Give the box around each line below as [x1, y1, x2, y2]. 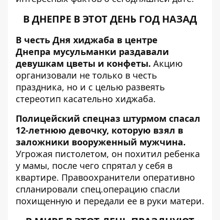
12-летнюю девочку [16, 124, 107, 136]
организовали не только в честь [16, 69, 157, 81]
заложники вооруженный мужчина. [16, 136, 186, 148]
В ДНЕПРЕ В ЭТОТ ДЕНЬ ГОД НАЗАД [23, 12, 197, 26]
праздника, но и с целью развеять [16, 81, 165, 93]
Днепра [16, 46, 53, 57]
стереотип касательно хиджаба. [16, 93, 156, 105]
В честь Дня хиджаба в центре [16, 34, 158, 46]
